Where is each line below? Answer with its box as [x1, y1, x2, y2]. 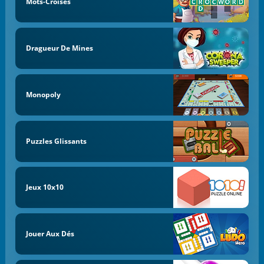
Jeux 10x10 [25, 182, 64, 193]
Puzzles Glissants [25, 136, 87, 146]
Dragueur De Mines [25, 43, 93, 54]
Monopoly [25, 89, 61, 100]
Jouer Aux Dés [25, 229, 74, 239]
